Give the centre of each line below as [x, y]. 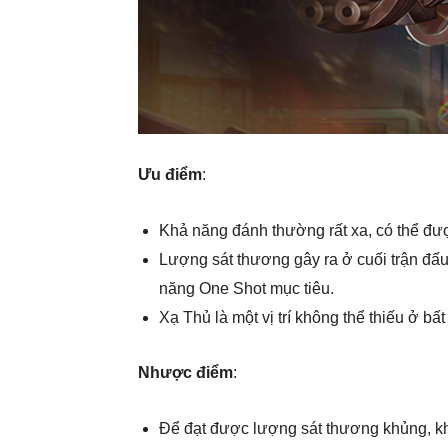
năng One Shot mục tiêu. [246, 288]
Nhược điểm [185, 372]
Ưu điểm [170, 174]
